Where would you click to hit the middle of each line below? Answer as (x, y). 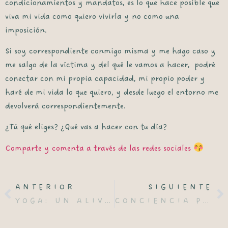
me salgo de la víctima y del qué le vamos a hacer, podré (110, 65)
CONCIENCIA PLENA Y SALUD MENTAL (206, 201)
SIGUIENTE (180, 187)
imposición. (27, 30)
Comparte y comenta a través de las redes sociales (98, 148)
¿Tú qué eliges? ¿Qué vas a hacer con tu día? (86, 127)
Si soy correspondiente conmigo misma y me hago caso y (110, 51)
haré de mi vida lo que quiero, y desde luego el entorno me (112, 93)
